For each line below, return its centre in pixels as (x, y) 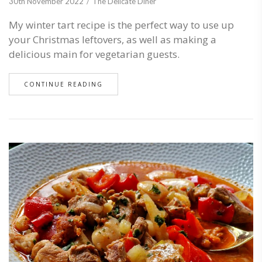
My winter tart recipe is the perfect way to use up (121, 25)
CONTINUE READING (63, 84)
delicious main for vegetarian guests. (95, 54)
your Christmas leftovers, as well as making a (113, 39)
